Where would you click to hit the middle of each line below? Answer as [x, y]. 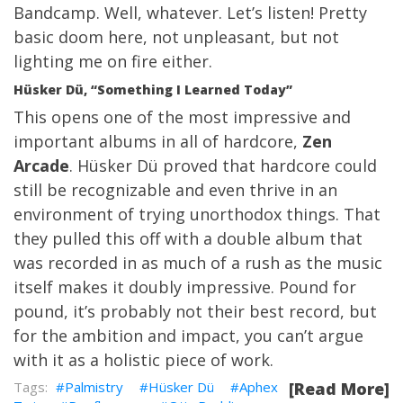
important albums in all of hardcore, [158, 141]
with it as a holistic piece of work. [143, 360]
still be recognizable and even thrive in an [175, 190]
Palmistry [94, 387]
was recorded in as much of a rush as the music [198, 263]
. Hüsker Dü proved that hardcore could [223, 166]
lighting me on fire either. [113, 61]
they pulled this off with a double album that [188, 238]
